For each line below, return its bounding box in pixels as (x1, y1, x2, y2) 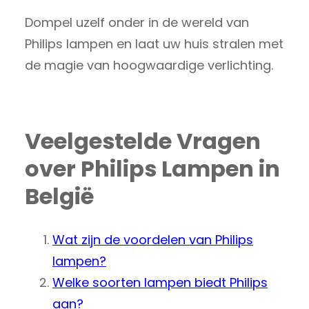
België (25, 181, 94, 212)
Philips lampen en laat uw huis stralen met (25, 34, 283, 52)
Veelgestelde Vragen (25, 126, 261, 157)
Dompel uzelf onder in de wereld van (25, 13, 249, 31)
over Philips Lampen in (25, 153, 280, 185)
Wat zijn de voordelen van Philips (52, 230, 253, 248)
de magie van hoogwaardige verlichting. (25, 56, 273, 74)
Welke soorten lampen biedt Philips (52, 273, 268, 291)
